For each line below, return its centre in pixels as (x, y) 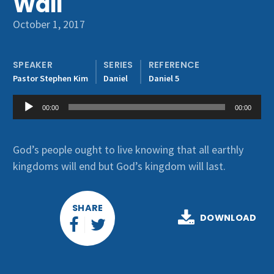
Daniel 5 (164, 78)
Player (27, 119)
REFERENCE (174, 65)
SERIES (118, 65)
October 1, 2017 (49, 24)
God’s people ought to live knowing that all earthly (128, 149)
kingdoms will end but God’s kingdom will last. (119, 166)
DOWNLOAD (228, 217)
